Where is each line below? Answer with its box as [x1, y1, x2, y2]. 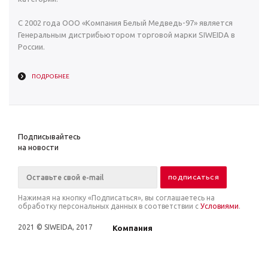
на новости [18, 143, 59, 152]
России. [18, 42, 45, 51]
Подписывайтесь [18, 132, 81, 141]
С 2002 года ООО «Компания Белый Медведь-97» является [18, 19, 233, 28]
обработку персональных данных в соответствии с [18, 202, 200, 211]
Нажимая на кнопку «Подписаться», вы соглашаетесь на [18, 194, 215, 202]
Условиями [200, 202, 239, 211]
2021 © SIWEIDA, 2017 [18, 223, 93, 232]
